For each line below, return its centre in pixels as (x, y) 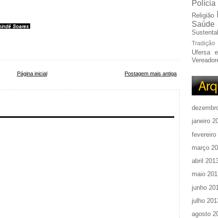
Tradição (203, 43)
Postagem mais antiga (151, 73)
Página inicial (32, 73)
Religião (203, 15)
